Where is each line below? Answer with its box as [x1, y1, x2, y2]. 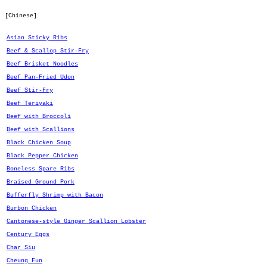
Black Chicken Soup [7, 139, 71, 146]
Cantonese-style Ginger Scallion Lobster [7, 218, 146, 225]
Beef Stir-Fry [7, 87, 53, 94]
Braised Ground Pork [7, 179, 74, 185]
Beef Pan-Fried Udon [7, 74, 74, 80]
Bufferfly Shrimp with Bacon [7, 192, 103, 198]
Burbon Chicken [7, 205, 57, 212]
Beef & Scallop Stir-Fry [7, 48, 89, 54]
